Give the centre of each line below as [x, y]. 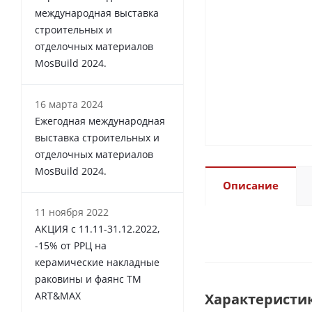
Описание [251, 186]
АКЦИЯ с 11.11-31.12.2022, [97, 229]
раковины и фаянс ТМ [88, 279]
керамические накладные [97, 263]
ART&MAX [58, 296]
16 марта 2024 [69, 104]
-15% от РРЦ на [71, 246]
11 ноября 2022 [72, 212]
